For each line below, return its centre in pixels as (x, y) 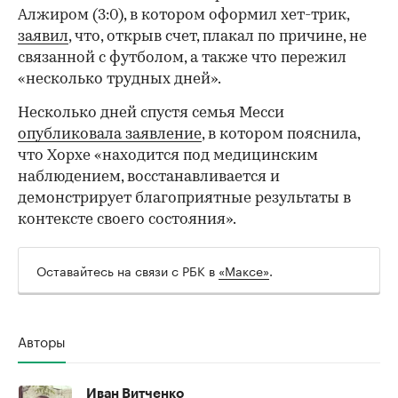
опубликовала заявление (110, 134)
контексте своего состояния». (127, 219)
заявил (43, 36)
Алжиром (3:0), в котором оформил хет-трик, (183, 15)
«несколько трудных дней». (119, 79)
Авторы (42, 340)
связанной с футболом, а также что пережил (182, 58)
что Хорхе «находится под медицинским (168, 155)
